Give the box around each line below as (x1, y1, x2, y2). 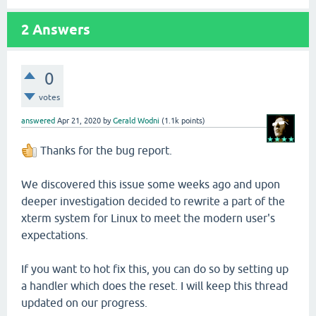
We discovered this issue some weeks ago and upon (21, 178, 280, 190)
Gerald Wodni (113, 116, 159, 125)
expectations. (21, 229, 88, 241)
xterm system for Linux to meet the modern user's (21, 212, 275, 224)
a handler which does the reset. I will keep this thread (21, 279, 288, 292)
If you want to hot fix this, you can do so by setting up (21, 262, 288, 275)
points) (179, 116, 205, 125)
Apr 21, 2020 (57, 116, 101, 125)
